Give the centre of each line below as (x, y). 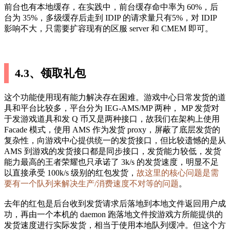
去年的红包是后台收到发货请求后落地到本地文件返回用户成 (115, 204)
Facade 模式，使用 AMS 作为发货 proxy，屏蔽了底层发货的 (112, 130)
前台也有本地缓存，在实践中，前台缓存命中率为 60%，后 (111, 7)
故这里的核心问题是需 (178, 173)
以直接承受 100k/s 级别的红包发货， (70, 173)
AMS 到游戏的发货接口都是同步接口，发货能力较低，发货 (113, 151)
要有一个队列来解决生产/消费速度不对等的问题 (91, 184)
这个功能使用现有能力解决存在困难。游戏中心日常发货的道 (115, 97)
